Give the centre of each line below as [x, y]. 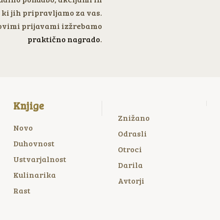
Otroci [130, 149]
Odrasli [132, 133]
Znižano [134, 117]
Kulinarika [34, 174]
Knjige [28, 106]
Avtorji [131, 180]
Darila [130, 165]
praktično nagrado [64, 39]
